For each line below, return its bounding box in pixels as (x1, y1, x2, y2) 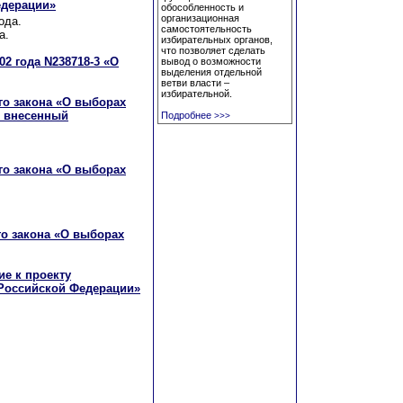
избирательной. (161, 88, 232, 99)
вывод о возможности (161, 56, 261, 67)
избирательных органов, (161, 34, 273, 45)
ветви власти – (161, 77, 229, 88)
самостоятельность (161, 23, 252, 34)
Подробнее (161, 110, 211, 121)
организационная (161, 13, 239, 23)
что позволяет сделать (161, 45, 265, 56)
